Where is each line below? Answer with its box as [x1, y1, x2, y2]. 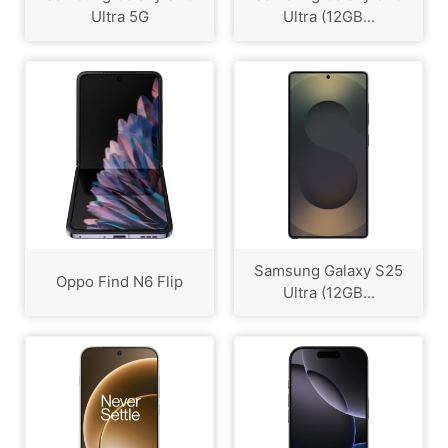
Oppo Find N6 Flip [56, 271, 183, 291]
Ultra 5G [90, 7, 149, 27]
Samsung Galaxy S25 [254, 260, 403, 280]
